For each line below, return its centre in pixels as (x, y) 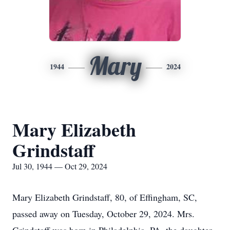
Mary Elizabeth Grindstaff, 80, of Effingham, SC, (105, 197)
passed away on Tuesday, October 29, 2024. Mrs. (103, 214)
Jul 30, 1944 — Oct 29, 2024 (60, 166)
